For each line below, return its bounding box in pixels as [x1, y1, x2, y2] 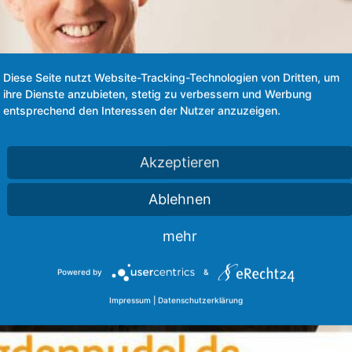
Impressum [109, 295, 151, 306]
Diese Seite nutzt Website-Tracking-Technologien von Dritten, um [3, 70, 339, 84]
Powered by [57, 266, 102, 277]
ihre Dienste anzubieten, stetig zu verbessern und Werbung [3, 86, 312, 101]
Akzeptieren [140, 153, 220, 170]
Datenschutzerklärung [158, 295, 243, 306]
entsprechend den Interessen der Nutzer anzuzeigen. [3, 103, 280, 117]
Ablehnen [148, 190, 211, 207]
